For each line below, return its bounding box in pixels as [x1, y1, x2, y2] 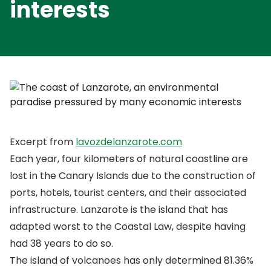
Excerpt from [10, 135, 76, 149]
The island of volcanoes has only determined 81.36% [10, 253, 253, 267]
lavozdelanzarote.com [76, 135, 182, 149]
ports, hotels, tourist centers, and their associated [10, 186, 246, 200]
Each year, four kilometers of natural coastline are [10, 152, 248, 166]
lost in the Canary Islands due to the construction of [10, 169, 256, 183]
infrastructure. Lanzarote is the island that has [10, 203, 228, 217]
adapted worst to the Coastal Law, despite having [10, 220, 246, 233]
